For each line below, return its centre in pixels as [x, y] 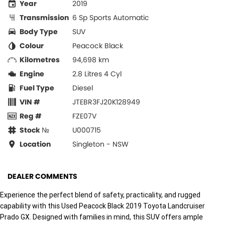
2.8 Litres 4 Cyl [97, 74]
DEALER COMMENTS [42, 176]
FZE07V [84, 116]
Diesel [83, 88]
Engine [32, 74]
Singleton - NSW [100, 144]
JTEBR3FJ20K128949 [106, 102]
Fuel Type [37, 88]
